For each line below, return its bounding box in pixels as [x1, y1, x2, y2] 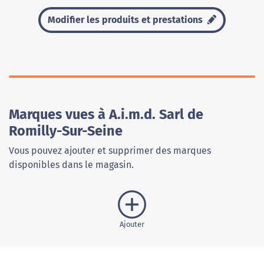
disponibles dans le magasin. [9, 159, 134, 170]
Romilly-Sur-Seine [9, 123, 123, 139]
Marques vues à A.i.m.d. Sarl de [9, 106, 203, 123]
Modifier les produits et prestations [48, 14, 206, 25]
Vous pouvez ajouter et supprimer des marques [9, 145, 211, 156]
